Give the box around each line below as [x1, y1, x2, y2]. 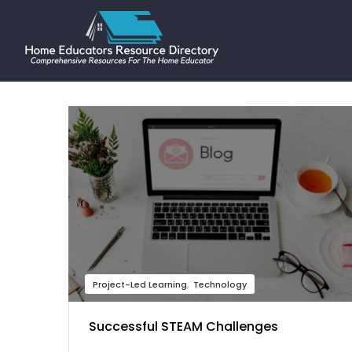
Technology [193, 278, 247, 291]
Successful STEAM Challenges [89, 317, 278, 336]
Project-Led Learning [93, 278, 187, 291]
